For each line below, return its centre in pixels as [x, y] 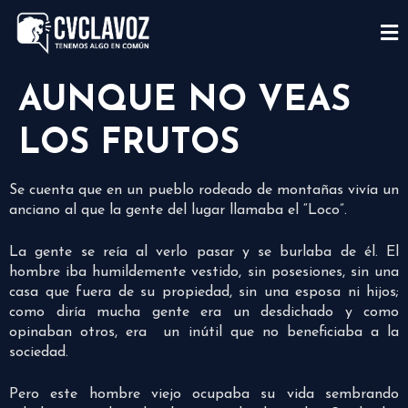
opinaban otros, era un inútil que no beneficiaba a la [204, 333]
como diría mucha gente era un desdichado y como [204, 313]
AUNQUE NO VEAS [184, 102]
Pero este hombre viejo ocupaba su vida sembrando [204, 395]
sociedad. [39, 353]
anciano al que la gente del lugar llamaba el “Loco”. [178, 211]
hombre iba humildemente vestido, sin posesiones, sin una [204, 273]
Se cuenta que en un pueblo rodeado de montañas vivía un [204, 191]
